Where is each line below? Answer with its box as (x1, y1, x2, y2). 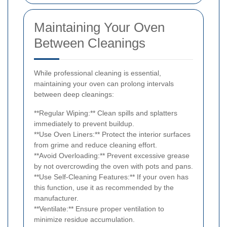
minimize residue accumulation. (34, 215, 135, 223)
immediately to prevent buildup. (34, 119, 134, 128)
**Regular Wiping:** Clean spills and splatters (34, 108, 177, 117)
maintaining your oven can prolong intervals (34, 79, 174, 88)
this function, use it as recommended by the (34, 183, 174, 192)
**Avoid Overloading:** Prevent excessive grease (34, 151, 190, 160)
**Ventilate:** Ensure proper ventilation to (34, 204, 164, 213)
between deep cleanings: (34, 90, 114, 98)
